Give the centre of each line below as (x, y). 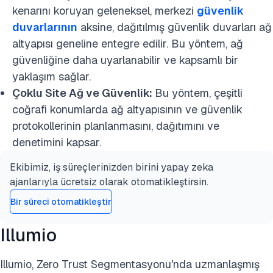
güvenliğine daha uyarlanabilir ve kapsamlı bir (125, 60)
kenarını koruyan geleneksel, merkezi (105, 11)
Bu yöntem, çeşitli (199, 93)
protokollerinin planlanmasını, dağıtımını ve (116, 126)
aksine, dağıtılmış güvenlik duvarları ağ (175, 27)
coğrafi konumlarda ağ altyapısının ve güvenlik (127, 110)
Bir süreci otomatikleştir (61, 201)
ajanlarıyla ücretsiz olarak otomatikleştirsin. (109, 182)
